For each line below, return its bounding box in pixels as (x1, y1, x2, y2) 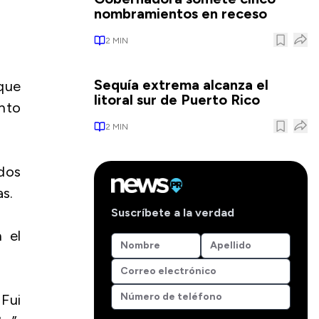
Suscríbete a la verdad (111, 205, 234, 219)
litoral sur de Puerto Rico (94, 91, 260, 108)
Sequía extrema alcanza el (94, 76, 268, 93)
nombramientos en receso (94, 5, 267, 22)
